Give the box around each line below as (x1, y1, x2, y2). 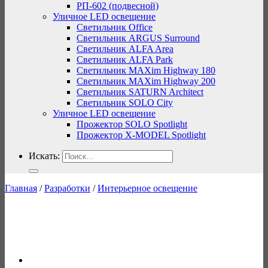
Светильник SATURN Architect (77, 87, 203, 98)
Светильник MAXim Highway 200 (77, 76, 215, 87)
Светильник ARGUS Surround (77, 33, 200, 44)
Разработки (44, 183, 90, 194)
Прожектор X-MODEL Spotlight (77, 130, 206, 141)
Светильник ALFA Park (77, 54, 173, 65)
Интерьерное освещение (98, 183, 197, 194)
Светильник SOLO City (77, 98, 173, 108)
